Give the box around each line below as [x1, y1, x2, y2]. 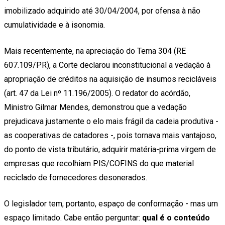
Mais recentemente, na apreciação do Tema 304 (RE [4, 46, 186, 56]
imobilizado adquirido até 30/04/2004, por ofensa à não [4, 6, 200, 16]
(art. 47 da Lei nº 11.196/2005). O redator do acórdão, [4, 88, 190, 98]
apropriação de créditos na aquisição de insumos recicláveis [4, 74, 216, 84]
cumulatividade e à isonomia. [4, 20, 107, 30]
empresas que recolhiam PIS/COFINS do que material [4, 159, 194, 169]
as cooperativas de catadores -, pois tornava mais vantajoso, [4, 131, 216, 141]
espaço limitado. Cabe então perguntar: [4, 213, 142, 223]
